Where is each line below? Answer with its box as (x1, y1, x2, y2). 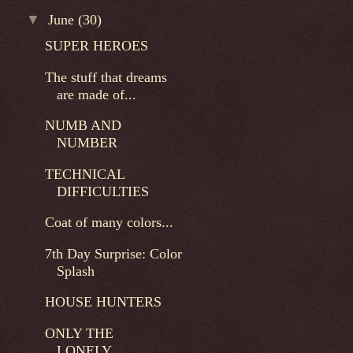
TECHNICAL (44, 165, 124, 182)
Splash (56, 262, 95, 279)
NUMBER (56, 135, 117, 151)
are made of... (56, 86, 136, 102)
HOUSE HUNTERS (44, 294, 162, 310)
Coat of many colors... (44, 214, 173, 231)
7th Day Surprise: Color (44, 245, 182, 262)
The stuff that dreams (44, 69, 167, 85)
